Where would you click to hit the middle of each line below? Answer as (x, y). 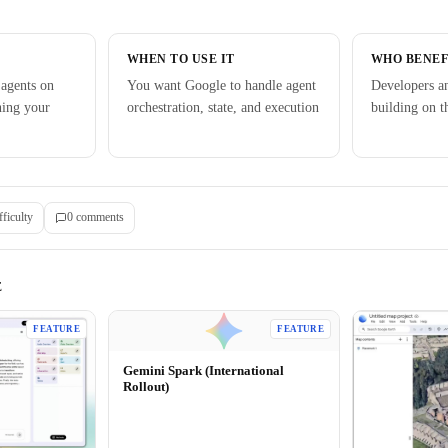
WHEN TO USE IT (181, 58)
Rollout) (146, 386)
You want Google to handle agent (221, 85)
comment (96, 217)
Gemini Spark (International (203, 370)
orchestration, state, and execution (223, 107)
